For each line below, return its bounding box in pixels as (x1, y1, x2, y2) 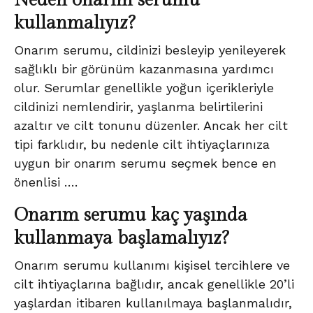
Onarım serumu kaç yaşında (14, 204, 247, 226)
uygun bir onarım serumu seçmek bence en (14, 155, 277, 170)
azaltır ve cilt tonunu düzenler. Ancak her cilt (14, 117, 288, 133)
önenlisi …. (14, 174, 78, 189)
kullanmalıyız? (14, 13, 135, 34)
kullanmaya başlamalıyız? (14, 227, 228, 249)
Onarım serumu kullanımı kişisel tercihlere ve (14, 257, 290, 272)
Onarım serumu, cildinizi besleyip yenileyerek (14, 42, 286, 57)
